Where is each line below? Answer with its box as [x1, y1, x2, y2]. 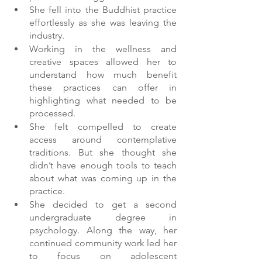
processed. [29, 108, 75, 119]
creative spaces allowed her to [29, 56, 177, 68]
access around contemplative [29, 134, 177, 146]
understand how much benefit [29, 69, 177, 81]
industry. [29, 30, 67, 42]
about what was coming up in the [29, 173, 177, 184]
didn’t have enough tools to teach [29, 160, 177, 171]
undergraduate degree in [29, 212, 177, 223]
